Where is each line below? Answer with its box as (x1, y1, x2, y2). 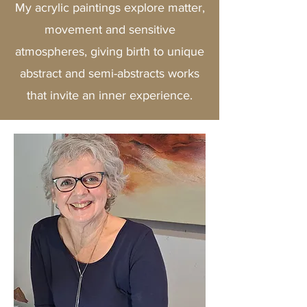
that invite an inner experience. (27, 88, 193, 102)
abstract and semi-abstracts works (20, 66, 199, 80)
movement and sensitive (44, 23, 175, 36)
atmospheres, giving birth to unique (15, 45, 204, 58)
